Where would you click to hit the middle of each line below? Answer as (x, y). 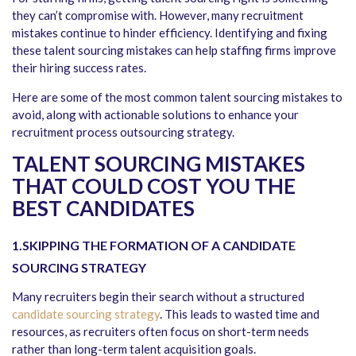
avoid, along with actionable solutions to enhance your (155, 115)
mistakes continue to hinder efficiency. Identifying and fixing (170, 33)
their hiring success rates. (79, 68)
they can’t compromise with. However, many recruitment (158, 15)
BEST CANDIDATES (103, 209)
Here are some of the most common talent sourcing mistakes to (177, 97)
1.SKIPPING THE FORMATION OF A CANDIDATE (154, 246)
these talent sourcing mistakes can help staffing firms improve (174, 50)
